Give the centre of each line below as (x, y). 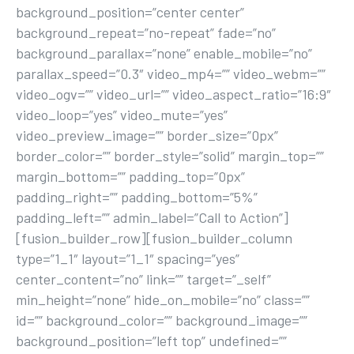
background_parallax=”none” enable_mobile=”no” (164, 53)
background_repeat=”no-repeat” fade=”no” (146, 32)
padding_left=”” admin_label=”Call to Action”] (152, 217)
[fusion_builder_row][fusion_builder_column (154, 238)
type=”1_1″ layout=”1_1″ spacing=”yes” (128, 258)
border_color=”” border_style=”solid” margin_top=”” (170, 156)
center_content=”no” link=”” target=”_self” (143, 279)
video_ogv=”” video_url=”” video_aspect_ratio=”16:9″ (173, 94)
